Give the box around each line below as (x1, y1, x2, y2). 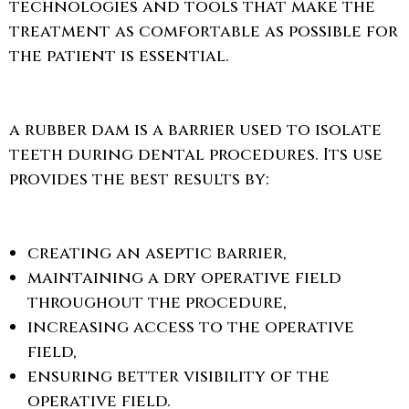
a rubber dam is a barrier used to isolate (9, 119, 382, 142)
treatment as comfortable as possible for (9, 20, 398, 43)
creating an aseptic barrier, (27, 242, 287, 265)
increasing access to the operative (27, 316, 354, 339)
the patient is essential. (9, 45, 229, 68)
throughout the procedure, (27, 291, 287, 314)
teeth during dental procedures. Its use (9, 143, 383, 166)
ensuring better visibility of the (27, 365, 330, 388)
